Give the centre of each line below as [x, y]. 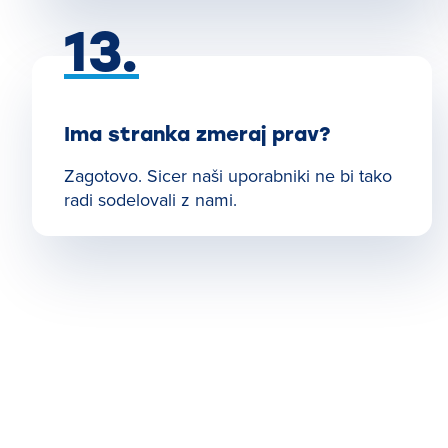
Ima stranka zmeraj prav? [197, 134]
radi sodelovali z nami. [150, 199]
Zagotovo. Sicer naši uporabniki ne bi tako [228, 175]
